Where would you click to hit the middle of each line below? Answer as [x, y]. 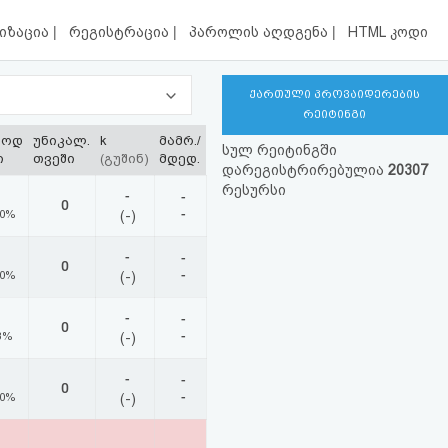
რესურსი [253, 190]
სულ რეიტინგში [279, 150]
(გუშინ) [124, 158]
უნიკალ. [61, 140]
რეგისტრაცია [121, 32]
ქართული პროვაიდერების [335, 94]
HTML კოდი [387, 32]
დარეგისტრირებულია [304, 170]
